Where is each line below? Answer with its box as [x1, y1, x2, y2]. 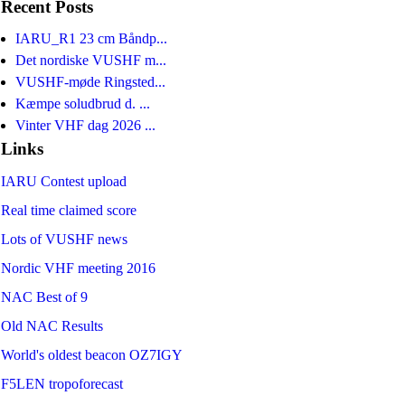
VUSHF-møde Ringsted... [15, 74, 165, 90]
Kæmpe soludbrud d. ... [15, 96, 150, 112]
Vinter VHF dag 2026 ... [15, 118, 155, 134]
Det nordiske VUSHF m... [15, 52, 166, 69]
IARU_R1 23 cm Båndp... [15, 31, 167, 47]
